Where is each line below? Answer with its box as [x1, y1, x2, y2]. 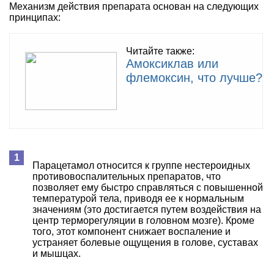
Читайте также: [126, 45, 194, 56]
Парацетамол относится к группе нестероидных [32, 160, 250, 171]
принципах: [9, 12, 61, 23]
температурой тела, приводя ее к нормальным [32, 193, 244, 204]
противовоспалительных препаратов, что [32, 171, 221, 182]
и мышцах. [32, 248, 81, 259]
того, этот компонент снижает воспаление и [32, 226, 231, 237]
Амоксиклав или [126, 56, 218, 70]
